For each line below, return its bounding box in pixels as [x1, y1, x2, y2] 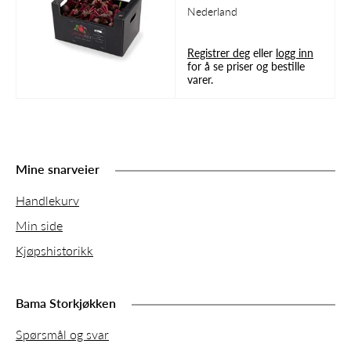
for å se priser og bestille [187, 58, 305, 74]
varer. [187, 71, 213, 87]
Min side [16, 216, 63, 234]
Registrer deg [187, 45, 250, 60]
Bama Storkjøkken [16, 294, 116, 312]
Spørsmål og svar [16, 325, 109, 343]
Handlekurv [16, 191, 79, 209]
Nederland [187, 3, 237, 19]
